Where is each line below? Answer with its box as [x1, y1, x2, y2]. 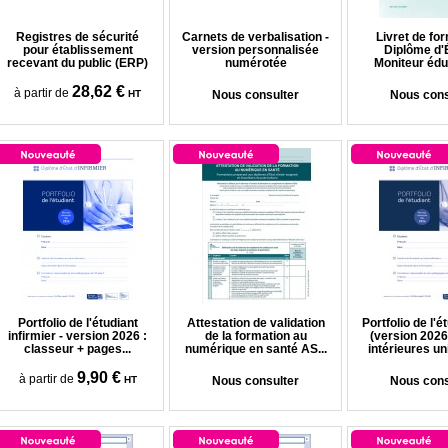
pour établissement [22, 43, 133, 57]
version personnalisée [192, 43, 319, 57]
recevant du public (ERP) [7, 56, 148, 70]
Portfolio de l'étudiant [17, 316, 138, 330]
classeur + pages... [24, 342, 131, 356]
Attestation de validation [186, 316, 325, 330]
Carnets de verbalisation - [182, 30, 329, 44]
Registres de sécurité [16, 30, 139, 44]
